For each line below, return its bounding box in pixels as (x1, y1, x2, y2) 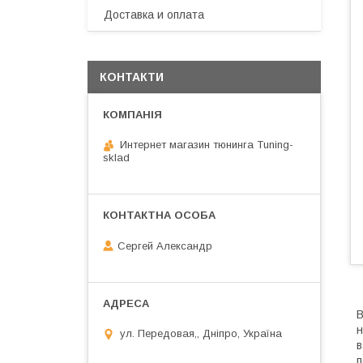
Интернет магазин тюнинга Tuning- (120, 139, 293, 151)
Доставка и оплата (104, 8, 204, 21)
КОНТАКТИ (100, 70, 164, 83)
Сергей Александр (117, 239, 212, 252)
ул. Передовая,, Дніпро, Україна (120, 327, 282, 340)
